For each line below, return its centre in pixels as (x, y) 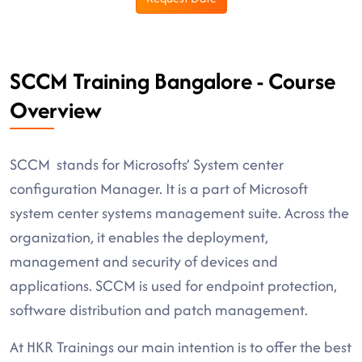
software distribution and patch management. (160, 310)
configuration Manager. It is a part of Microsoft (159, 189)
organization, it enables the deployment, (139, 237)
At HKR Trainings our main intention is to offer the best (181, 347)
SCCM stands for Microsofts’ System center (147, 164)
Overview (56, 110)
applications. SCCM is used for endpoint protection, (173, 286)
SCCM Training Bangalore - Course (173, 81)
